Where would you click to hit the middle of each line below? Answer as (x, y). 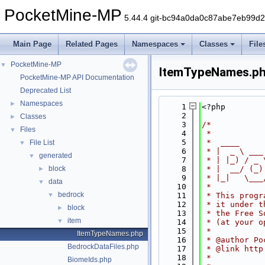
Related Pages (92, 44)
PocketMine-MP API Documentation (77, 77)
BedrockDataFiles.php (103, 247)
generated (56, 156)
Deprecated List (46, 91)
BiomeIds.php (90, 260)
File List (42, 143)
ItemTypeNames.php (110, 234)
